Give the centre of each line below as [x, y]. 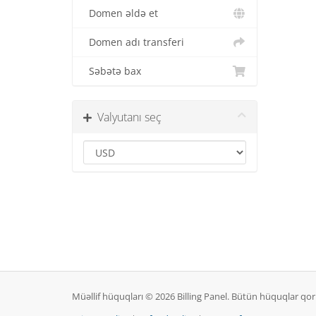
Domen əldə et [121, 13]
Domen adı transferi [134, 42]
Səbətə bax [112, 71]
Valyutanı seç [127, 117]
